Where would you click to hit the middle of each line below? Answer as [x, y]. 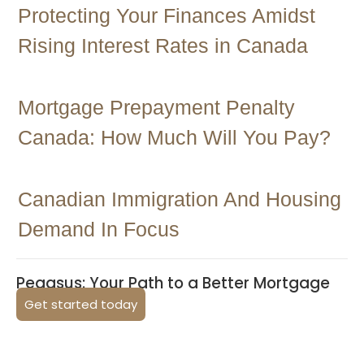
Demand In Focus [99, 229]
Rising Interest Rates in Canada [163, 45]
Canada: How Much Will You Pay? [174, 137]
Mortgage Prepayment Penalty [156, 107]
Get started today [81, 304]
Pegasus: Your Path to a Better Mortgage [173, 283]
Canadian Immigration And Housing [180, 199]
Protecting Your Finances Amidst [167, 15]
